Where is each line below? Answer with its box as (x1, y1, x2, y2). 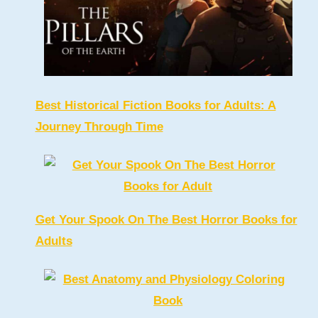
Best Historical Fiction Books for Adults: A (35, 98, 276, 112)
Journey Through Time (35, 119, 163, 133)
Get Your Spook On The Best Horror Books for (35, 212, 297, 226)
